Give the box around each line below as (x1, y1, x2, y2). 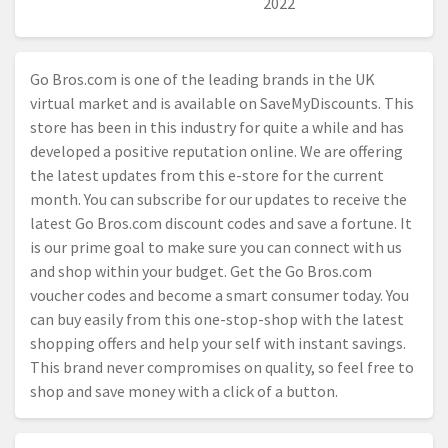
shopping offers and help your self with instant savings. (30, 333, 406, 354)
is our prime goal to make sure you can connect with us (30, 237, 402, 258)
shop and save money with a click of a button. (30, 381, 338, 402)
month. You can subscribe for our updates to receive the (30, 189, 407, 210)
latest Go (30, 213, 97, 234)
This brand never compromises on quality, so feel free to (30, 357, 414, 378)
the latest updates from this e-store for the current (30, 165, 384, 186)
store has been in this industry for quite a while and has (30, 117, 404, 138)
